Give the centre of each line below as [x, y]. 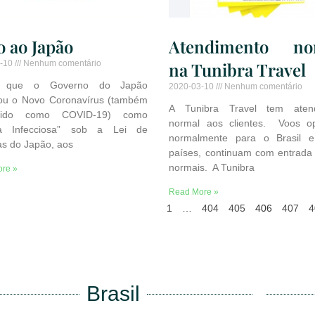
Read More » [194, 192]
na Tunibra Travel [238, 70]
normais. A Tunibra [212, 168]
